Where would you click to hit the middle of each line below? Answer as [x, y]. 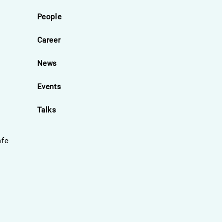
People [49, 17]
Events [49, 86]
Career [49, 40]
